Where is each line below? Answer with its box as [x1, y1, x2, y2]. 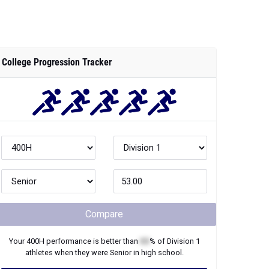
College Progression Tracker [2, 56, 112, 68]
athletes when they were [25, 248, 110, 257]
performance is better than [44, 237, 140, 246]
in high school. [131, 248, 184, 257]
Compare [85, 208, 123, 220]
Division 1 [166, 237, 200, 246]
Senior [109, 248, 131, 257]
